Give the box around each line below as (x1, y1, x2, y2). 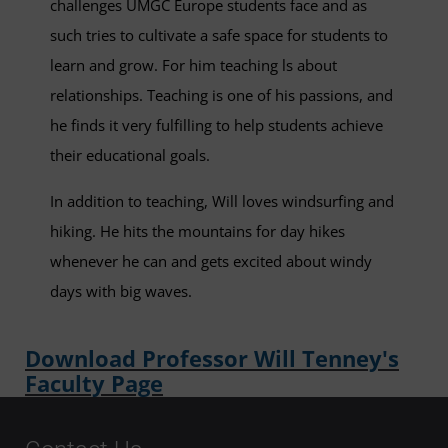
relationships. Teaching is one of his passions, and (50, 85, 393, 106)
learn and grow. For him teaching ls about (50, 55, 337, 76)
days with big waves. (50, 281, 192, 302)
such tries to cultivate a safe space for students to (50, 25, 388, 46)
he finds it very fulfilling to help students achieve (50, 115, 383, 136)
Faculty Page (25, 367, 163, 398)
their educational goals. (50, 145, 210, 166)
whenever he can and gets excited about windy (50, 251, 372, 272)
